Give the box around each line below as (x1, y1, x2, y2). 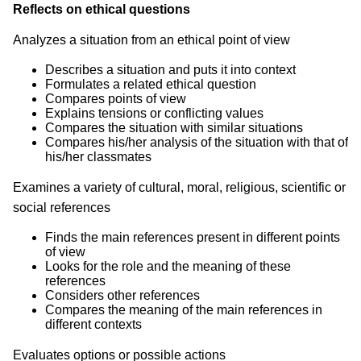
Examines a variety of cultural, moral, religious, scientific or (13, 180, 346, 194)
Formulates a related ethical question (45, 77, 256, 91)
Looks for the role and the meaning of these (45, 259, 291, 273)
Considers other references (45, 288, 200, 302)
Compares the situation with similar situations (45, 120, 303, 135)
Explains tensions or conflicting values (45, 106, 263, 120)
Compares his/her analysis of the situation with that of (45, 135, 348, 149)
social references (13, 200, 110, 214)
